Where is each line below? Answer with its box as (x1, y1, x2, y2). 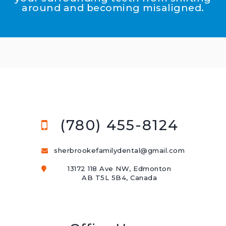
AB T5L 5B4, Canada (82, 174, 157, 182)
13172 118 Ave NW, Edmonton (68, 164, 171, 173)
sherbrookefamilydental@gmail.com (54, 146, 185, 154)
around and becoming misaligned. (22, 2, 204, 14)
